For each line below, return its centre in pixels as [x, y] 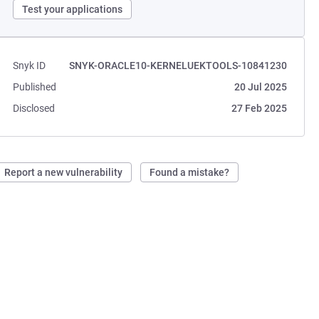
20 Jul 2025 [260, 87]
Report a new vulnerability [64, 172]
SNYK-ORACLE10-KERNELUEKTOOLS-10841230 [178, 66]
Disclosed [34, 108]
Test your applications [73, 9]
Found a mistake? [190, 172]
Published [35, 87]
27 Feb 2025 [259, 108]
